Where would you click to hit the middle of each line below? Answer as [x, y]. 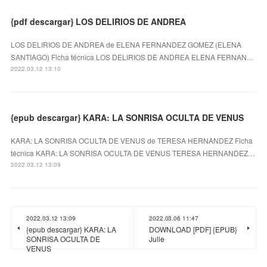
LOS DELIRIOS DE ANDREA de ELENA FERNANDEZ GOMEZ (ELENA [126, 44]
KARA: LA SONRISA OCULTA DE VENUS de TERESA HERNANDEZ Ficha [132, 140]
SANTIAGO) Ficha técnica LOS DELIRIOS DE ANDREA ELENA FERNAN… [133, 57]
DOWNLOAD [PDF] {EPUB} [193, 229]
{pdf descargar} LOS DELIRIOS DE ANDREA [99, 21]
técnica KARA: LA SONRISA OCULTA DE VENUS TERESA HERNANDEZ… [133, 153]
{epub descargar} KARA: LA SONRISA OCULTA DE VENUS [128, 117]
